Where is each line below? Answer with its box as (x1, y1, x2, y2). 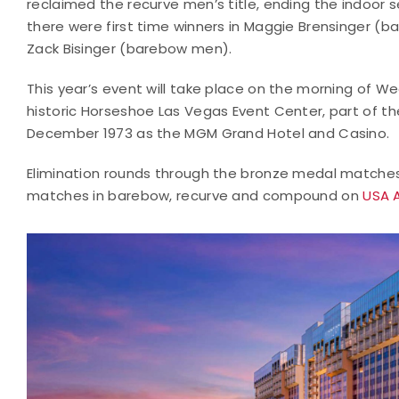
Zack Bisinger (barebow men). (27, 38, 232, 58)
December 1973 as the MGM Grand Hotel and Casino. (27, 123, 390, 142)
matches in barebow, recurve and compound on (27, 185, 363, 205)
